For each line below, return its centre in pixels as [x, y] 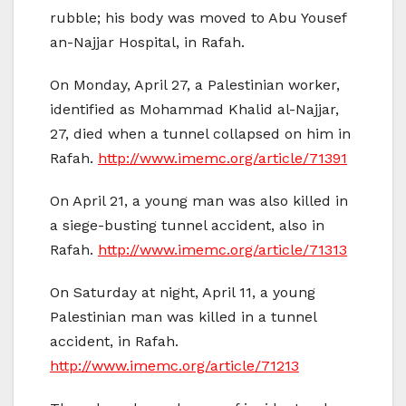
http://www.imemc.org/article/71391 [222, 158]
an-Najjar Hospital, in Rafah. [147, 42]
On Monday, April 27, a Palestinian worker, [195, 84]
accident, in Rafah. [114, 341]
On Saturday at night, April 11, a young [183, 292]
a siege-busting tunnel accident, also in [187, 225]
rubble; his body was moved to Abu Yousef [198, 17]
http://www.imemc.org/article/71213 [174, 365]
